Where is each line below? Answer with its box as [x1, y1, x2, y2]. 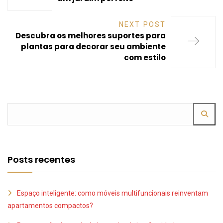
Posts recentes [7, 153, 75, 166]
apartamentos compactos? [7, 201, 93, 210]
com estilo [124, 52, 166, 63]
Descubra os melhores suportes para [15, 30, 166, 41]
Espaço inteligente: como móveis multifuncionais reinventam [17, 189, 208, 197]
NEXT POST [119, 20, 166, 28]
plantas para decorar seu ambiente [21, 41, 166, 52]
